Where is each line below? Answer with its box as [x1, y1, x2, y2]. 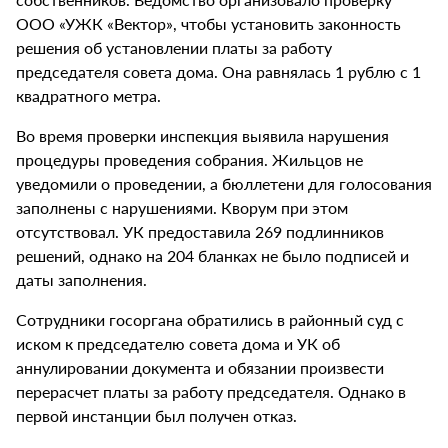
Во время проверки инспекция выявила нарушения [16, 124, 389, 148]
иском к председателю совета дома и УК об [16, 332, 340, 356]
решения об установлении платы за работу [16, 36, 332, 60]
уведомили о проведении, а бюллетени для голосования [16, 172, 432, 196]
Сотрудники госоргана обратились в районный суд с [16, 308, 404, 332]
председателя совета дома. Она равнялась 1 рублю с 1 [16, 60, 421, 84]
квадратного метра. [16, 84, 161, 108]
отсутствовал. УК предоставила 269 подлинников [16, 220, 384, 244]
